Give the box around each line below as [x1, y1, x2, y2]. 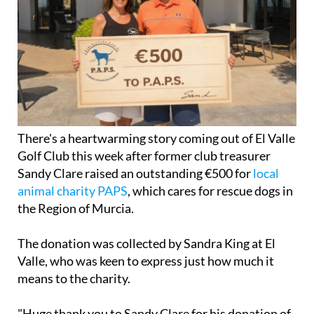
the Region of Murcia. [18, 200, 134, 217]
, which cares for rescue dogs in [128, 183, 293, 199]
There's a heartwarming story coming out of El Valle [18, 130, 295, 146]
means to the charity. [18, 271, 130, 287]
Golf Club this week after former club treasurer [18, 148, 271, 164]
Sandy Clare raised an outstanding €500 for [18, 165, 253, 182]
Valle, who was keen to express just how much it [18, 253, 274, 269]
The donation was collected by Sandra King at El [18, 235, 275, 252]
